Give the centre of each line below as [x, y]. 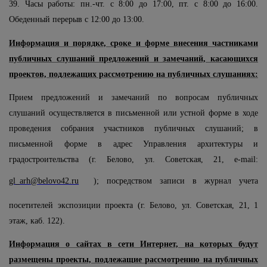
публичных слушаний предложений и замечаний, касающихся [133, 58]
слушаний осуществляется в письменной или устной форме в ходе [133, 113]
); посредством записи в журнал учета [176, 181]
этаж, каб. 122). [37, 221]
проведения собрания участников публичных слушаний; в [133, 128]
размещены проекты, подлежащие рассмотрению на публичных [133, 260]
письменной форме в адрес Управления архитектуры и [133, 144]
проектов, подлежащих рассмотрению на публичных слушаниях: [133, 74]
